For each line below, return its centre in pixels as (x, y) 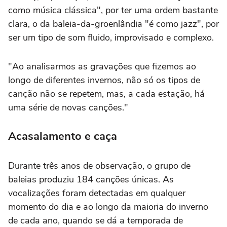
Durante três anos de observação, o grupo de (99, 165)
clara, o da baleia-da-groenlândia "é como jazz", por (113, 24)
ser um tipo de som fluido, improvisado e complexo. (111, 37)
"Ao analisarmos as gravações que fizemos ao (102, 66)
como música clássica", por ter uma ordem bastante (113, 10)
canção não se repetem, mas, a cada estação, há (106, 93)
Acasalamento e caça (63, 136)
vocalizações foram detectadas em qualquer (97, 193)
